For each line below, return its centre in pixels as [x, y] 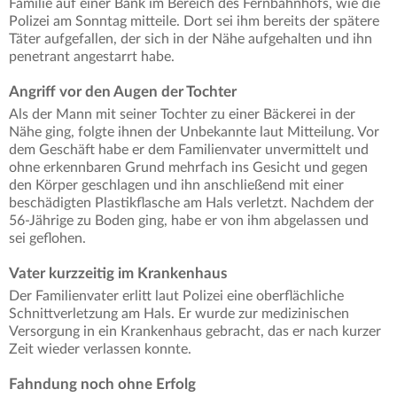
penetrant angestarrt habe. [92, 57]
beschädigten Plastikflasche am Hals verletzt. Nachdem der [191, 203]
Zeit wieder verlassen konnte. [100, 350]
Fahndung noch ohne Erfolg [102, 385]
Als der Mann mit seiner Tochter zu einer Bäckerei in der [182, 115]
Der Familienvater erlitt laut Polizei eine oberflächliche [176, 296]
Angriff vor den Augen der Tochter [123, 92]
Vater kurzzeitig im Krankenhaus [118, 274]
